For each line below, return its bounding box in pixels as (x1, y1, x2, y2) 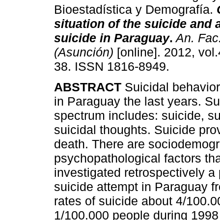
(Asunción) (54, 45, 113, 59)
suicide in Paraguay (54, 31, 169, 45)
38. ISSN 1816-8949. (54, 59, 169, 74)
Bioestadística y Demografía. (54, 2, 213, 17)
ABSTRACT (54, 80, 125, 94)
